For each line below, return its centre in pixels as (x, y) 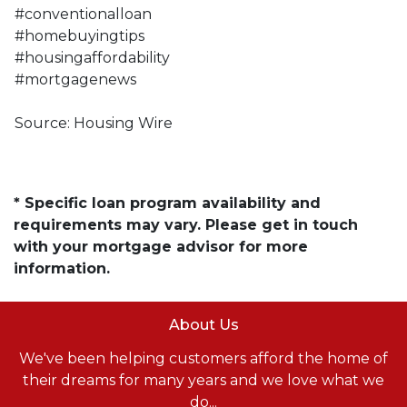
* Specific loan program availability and (167, 203)
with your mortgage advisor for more (161, 246)
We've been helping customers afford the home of (203, 358)
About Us (203, 324)
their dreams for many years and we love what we (203, 380)
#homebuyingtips (79, 35)
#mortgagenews (75, 79)
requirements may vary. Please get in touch (186, 224)
